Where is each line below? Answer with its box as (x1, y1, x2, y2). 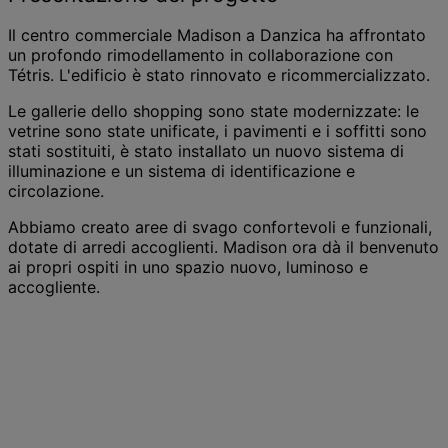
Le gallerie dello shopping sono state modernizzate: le (8, 100, 419, 121)
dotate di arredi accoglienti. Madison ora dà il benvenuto (8, 236, 439, 257)
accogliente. (8, 276, 100, 297)
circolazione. (8, 180, 104, 201)
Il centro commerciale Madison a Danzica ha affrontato (8, 24, 426, 45)
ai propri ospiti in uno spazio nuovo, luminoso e (8, 256, 368, 277)
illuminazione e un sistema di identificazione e (8, 160, 355, 181)
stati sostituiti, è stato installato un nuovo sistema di (8, 140, 404, 161)
